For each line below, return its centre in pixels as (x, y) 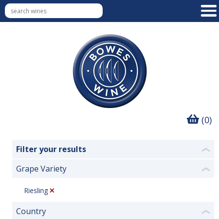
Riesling (36, 190)
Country (31, 211)
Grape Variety (41, 169)
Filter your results (51, 149)
